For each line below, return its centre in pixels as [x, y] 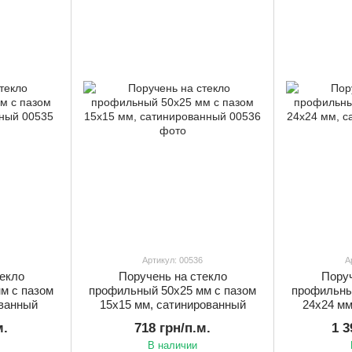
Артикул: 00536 [172, 260]
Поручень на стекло [172, 277]
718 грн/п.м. [172, 328]
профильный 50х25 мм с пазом [172, 291]
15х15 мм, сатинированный [172, 305]
